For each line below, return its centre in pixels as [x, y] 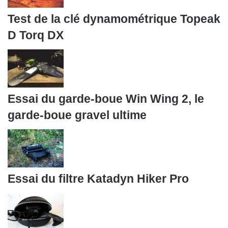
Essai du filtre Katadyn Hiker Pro [98, 179]
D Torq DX [36, 35]
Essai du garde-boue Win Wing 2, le [106, 99]
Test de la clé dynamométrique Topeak [114, 19]
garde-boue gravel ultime [77, 115]
